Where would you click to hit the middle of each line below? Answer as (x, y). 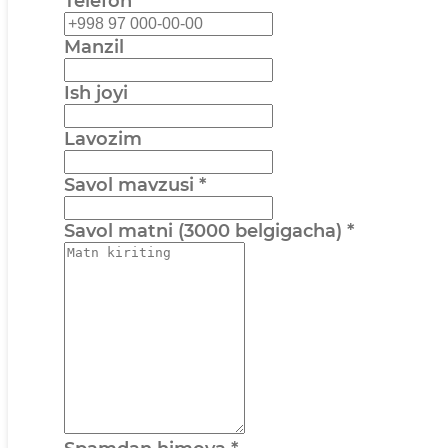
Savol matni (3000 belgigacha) (203, 231)
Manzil (94, 47)
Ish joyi (96, 93)
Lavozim (103, 139)
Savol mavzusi (129, 185)
